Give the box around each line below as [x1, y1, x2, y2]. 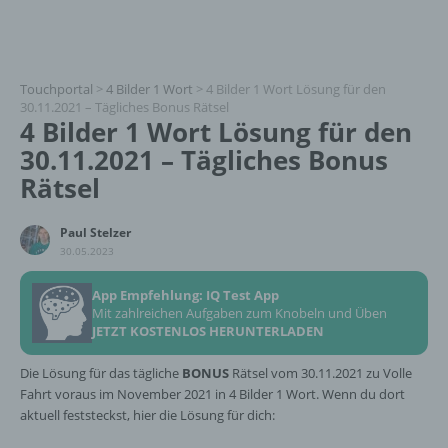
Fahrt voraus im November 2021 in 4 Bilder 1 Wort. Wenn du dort [20, 385, 405, 403]
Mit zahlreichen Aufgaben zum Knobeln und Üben [92, 304, 387, 322]
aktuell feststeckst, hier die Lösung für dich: [20, 406, 275, 424]
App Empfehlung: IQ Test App [92, 286, 279, 304]
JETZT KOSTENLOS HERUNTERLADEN [92, 322, 324, 340]
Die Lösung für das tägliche [20, 364, 182, 382]
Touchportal [20, 80, 93, 98]
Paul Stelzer [60, 224, 131, 241]
